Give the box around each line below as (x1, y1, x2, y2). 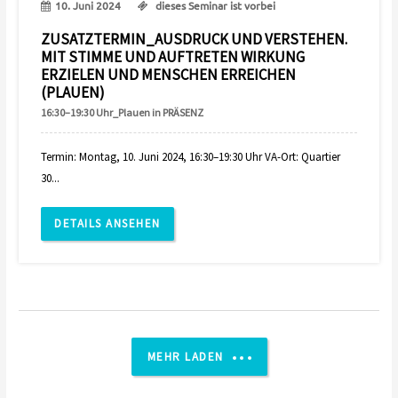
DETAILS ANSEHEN (54, 216, 161, 232)
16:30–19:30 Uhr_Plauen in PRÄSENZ (41, 106, 204, 120)
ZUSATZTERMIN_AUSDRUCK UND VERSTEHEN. (41, 29, 348, 50)
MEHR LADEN (147, 349, 224, 365)
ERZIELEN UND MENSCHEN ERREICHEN (41, 65, 297, 85)
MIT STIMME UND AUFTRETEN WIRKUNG (41, 47, 306, 68)
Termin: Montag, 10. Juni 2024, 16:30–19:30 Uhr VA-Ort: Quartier (41, 149, 341, 165)
